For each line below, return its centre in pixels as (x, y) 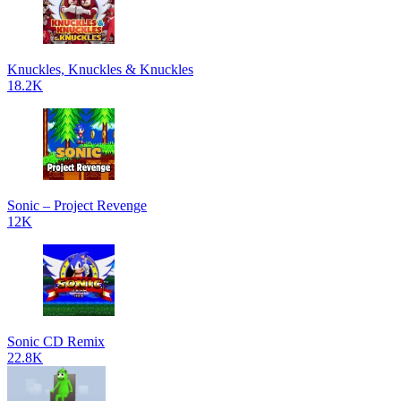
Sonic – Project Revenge (77, 205)
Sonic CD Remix (56, 341)
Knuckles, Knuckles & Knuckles (100, 69)
